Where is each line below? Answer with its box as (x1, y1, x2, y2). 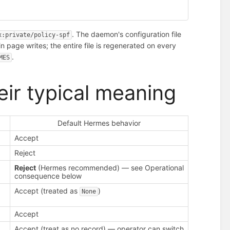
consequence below (14, 171, 82, 180)
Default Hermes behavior (57, 118, 141, 127)
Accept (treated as (14, 186, 80, 195)
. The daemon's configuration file (72, 30, 182, 39)
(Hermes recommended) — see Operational (36, 163, 184, 172)
